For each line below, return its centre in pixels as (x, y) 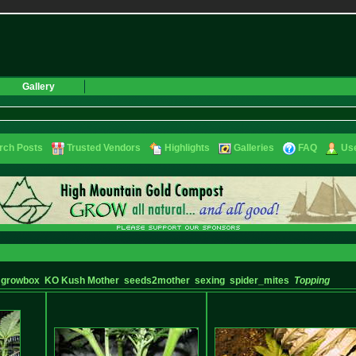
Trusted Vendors (104, 148)
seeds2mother (157, 281)
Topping (312, 281)
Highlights (187, 148)
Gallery (39, 87)
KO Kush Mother (82, 281)
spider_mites (259, 281)
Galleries (254, 148)
